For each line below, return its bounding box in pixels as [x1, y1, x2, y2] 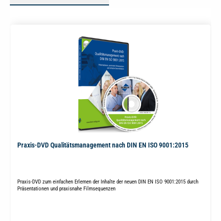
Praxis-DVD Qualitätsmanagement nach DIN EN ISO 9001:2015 [17, 141, 188, 149]
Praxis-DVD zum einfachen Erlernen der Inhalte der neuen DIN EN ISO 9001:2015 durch [17, 178, 198, 185]
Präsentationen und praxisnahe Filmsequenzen [17, 185, 115, 192]
